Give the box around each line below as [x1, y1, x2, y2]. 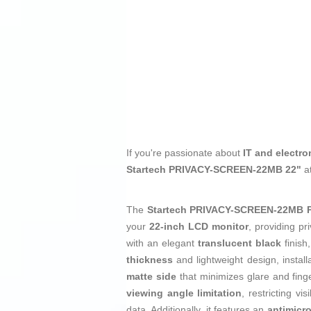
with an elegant [126, 237, 198, 249]
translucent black [197, 237, 281, 249]
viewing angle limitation [126, 287, 242, 299]
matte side [126, 271, 176, 283]
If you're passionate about [126, 147, 243, 159]
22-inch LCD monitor [149, 221, 249, 233]
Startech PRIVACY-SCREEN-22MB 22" [126, 164, 304, 176]
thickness [126, 254, 173, 266]
